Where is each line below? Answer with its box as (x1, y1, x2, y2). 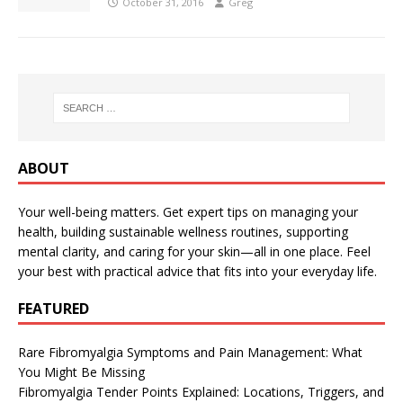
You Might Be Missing (18, 363, 145, 381)
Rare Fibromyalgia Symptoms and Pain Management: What (18, 343, 363, 361)
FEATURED (18, 298, 89, 318)
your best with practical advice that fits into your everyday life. (18, 262, 377, 280)
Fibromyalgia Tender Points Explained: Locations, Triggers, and (18, 382, 384, 400)
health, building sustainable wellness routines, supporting (18, 222, 348, 240)
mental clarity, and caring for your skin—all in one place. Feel (18, 242, 371, 260)
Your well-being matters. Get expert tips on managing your (18, 202, 358, 220)
